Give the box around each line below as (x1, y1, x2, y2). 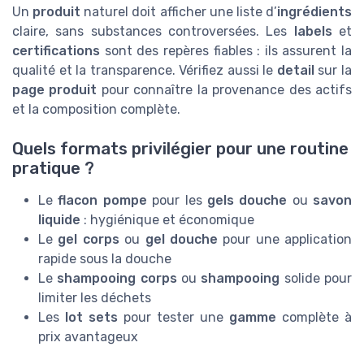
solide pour (279, 270, 353, 286)
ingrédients (277, 3, 353, 19)
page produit (12, 81, 97, 97)
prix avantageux (38, 328, 138, 344)
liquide (38, 211, 80, 227)
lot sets (65, 309, 118, 325)
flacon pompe (58, 192, 147, 208)
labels (293, 23, 332, 39)
